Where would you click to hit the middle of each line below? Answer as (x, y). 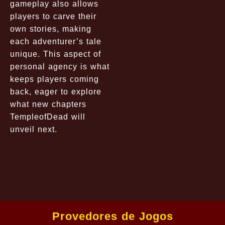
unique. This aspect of (55, 54)
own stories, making (51, 29)
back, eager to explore (56, 91)
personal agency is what (60, 66)
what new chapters (48, 104)
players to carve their (53, 16)
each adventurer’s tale (56, 41)
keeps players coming (54, 79)
